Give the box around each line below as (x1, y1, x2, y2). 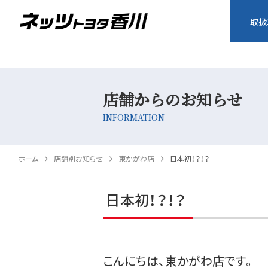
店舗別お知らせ (54, 153, 103, 164)
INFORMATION (103, 111, 165, 123)
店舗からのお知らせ (103, 88, 242, 111)
